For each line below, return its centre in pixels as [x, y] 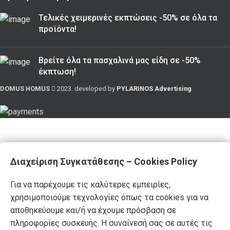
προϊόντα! [57, 29]
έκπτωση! [57, 71]
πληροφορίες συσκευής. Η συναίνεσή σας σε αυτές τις [111, 223]
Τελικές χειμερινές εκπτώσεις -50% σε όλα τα [128, 17]
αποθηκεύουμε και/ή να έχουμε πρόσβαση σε [93, 210]
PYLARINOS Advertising [154, 88]
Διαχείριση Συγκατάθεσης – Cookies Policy [104, 161]
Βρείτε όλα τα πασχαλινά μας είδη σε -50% [120, 60]
